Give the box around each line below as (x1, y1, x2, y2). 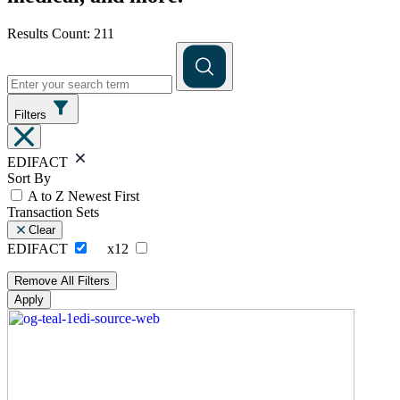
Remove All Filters (14, 273, 110, 287)
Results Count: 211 (7, 25, 114, 41)
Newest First (68, 187, 139, 204)
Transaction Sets (7, 204, 99, 220)
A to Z (28, 187, 64, 204)
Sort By (7, 170, 51, 186)
